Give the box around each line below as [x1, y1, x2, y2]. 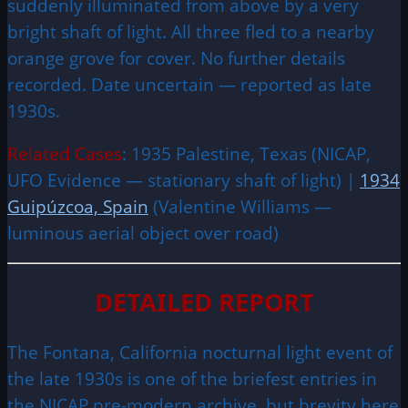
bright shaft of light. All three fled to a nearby [7, 20, 374, 44]
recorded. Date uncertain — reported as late [7, 73, 372, 97]
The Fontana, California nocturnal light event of [7, 340, 393, 363]
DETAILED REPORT [94, 284, 314, 319]
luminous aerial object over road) [7, 221, 279, 245]
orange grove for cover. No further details [7, 46, 345, 70]
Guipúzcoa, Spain [7, 195, 148, 219]
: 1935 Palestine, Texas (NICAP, [122, 142, 371, 166]
